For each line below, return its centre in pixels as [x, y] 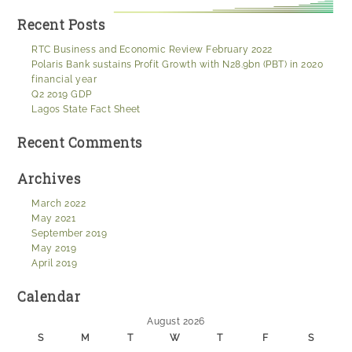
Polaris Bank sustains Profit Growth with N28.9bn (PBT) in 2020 [178, 65]
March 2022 [59, 204]
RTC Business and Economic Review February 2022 [152, 50]
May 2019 [54, 249]
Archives [49, 179]
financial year [64, 80]
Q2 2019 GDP [62, 95]
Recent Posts [62, 25]
